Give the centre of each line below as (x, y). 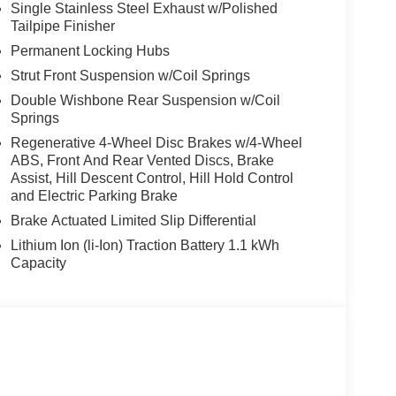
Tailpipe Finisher (62, 26)
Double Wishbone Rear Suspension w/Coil (145, 100)
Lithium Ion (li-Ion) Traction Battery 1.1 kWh (145, 245)
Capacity (38, 263)
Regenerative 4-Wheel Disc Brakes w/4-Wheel (156, 142)
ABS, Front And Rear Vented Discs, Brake (142, 160)
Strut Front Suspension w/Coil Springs (130, 75)
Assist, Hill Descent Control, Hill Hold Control (152, 178)
